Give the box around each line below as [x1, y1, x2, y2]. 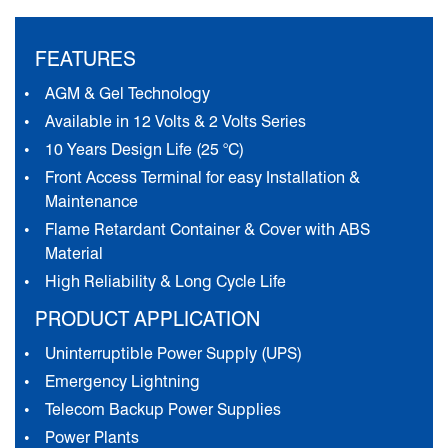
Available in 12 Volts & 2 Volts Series [45, 112, 306, 132]
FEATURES [35, 47, 136, 72]
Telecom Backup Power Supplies [45, 400, 281, 420]
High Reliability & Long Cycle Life [45, 272, 286, 292]
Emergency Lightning [45, 372, 200, 392]
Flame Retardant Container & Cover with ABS [45, 220, 370, 240]
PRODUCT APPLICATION [35, 307, 260, 332]
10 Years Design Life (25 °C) [45, 140, 244, 160]
